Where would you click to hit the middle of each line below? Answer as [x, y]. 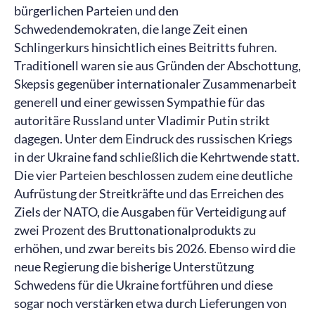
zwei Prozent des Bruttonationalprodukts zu [135, 230]
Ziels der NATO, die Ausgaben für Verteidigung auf [150, 212]
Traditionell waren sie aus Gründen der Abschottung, [157, 65]
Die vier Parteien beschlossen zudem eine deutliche [153, 175]
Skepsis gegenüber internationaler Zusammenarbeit [155, 84]
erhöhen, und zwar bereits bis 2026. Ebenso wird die [155, 248]
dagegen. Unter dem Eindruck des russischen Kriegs [153, 139]
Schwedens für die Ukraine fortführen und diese [143, 285]
